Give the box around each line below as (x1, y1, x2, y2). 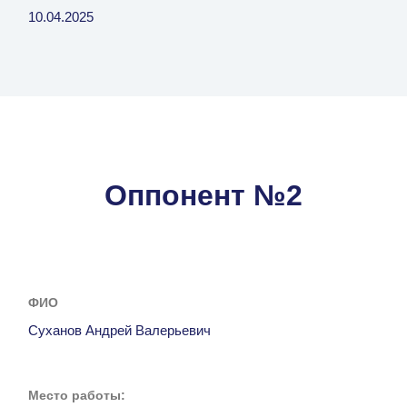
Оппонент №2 (104, 178, 303, 212)
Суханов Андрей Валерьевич (28, 323, 211, 338)
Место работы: (28, 387, 125, 402)
